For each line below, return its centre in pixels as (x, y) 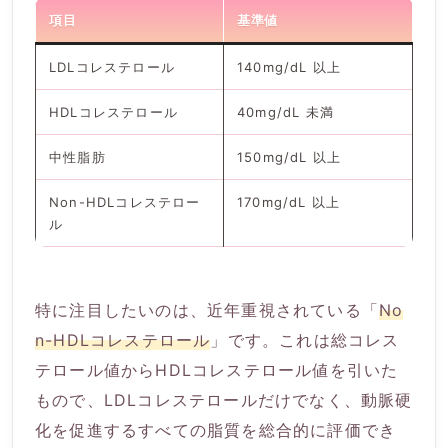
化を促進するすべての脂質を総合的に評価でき (216, 429)
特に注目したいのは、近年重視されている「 (207, 309)
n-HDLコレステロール (123, 339)
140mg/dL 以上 (289, 66)
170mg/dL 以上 (289, 201)
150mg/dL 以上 (289, 156)
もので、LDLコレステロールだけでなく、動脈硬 (224, 399)
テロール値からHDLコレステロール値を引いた (217, 369)
